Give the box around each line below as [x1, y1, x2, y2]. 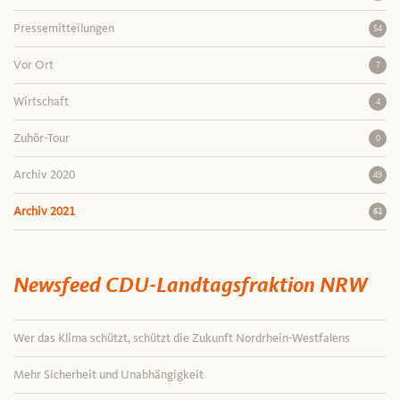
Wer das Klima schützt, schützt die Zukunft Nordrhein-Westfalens [13, 329, 350, 346]
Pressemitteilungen [13, 20, 114, 36]
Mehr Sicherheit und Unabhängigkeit [13, 366, 204, 382]
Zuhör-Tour [13, 129, 70, 146]
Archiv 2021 [13, 203, 75, 219]
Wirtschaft [13, 93, 69, 109]
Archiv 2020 [13, 166, 75, 182]
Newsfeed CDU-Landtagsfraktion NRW [13, 276, 367, 296]
